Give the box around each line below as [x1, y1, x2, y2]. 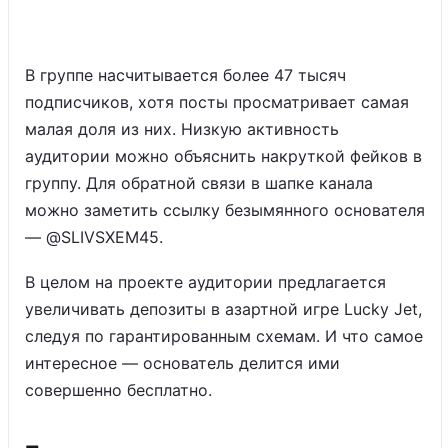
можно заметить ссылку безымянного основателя [25, 200, 425, 220]
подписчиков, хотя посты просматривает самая [25, 92, 409, 112]
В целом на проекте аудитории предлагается [25, 272, 386, 292]
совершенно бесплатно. [25, 380, 212, 400]
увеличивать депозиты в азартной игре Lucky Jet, [25, 299, 422, 319]
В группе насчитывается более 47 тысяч [25, 65, 346, 85]
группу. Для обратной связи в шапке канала [25, 173, 373, 193]
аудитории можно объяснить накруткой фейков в [25, 146, 422, 166]
